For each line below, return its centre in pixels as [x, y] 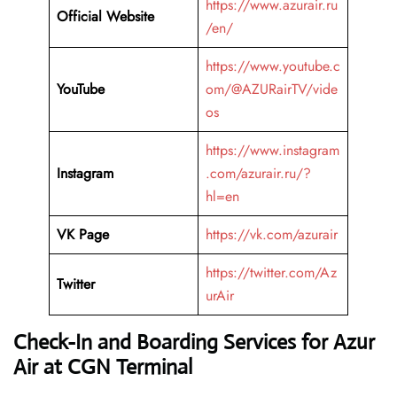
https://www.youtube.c [273, 66]
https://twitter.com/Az [271, 273]
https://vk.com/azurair [272, 235]
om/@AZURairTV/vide [272, 90]
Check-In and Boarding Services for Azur [194, 343]
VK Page [85, 235]
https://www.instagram [272, 151]
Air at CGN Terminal [103, 367]
